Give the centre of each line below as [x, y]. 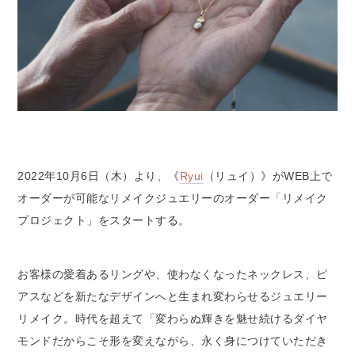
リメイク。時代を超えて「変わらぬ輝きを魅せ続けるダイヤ [173, 318]
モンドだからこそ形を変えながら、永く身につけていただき [173, 340]
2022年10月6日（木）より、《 [99, 176]
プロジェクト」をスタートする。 [104, 220]
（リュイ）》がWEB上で [268, 176]
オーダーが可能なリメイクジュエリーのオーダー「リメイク [173, 198]
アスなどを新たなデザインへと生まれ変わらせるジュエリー [173, 296]
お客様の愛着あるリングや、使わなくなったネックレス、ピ [173, 274]
